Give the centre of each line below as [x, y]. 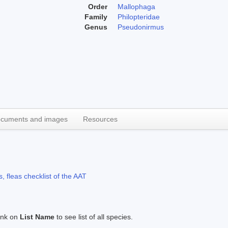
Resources [100, 119]
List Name [37, 217]
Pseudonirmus [141, 27]
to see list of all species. [94, 217]
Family [96, 17]
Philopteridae [139, 17]
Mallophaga [136, 6]
